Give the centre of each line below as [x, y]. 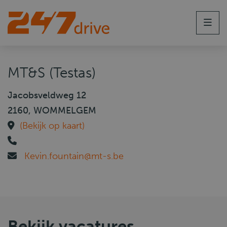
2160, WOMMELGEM [52, 110]
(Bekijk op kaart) [52, 126]
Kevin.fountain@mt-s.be [74, 156]
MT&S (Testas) [52, 73]
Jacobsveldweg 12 [47, 95]
